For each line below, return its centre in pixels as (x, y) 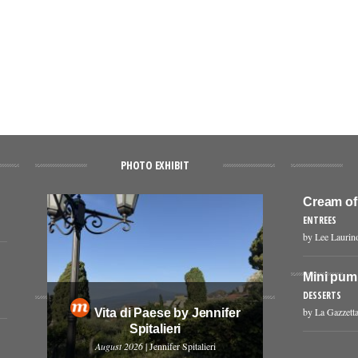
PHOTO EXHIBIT (155, 165)
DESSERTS (322, 295)
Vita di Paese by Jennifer (167, 313)
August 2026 (119, 346)
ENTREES (320, 220)
